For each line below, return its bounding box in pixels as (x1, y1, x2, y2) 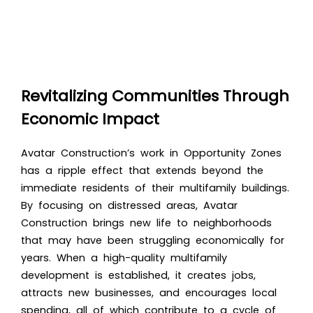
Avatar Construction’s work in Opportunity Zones (21, 145, 282, 160)
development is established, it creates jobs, (21, 268, 256, 282)
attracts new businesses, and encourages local (21, 285, 277, 300)
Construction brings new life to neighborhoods (21, 215, 272, 230)
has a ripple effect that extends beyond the (21, 163, 263, 177)
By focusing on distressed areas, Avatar (21, 198, 238, 212)
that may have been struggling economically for (21, 233, 284, 247)
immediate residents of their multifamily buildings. (21, 180, 289, 195)
